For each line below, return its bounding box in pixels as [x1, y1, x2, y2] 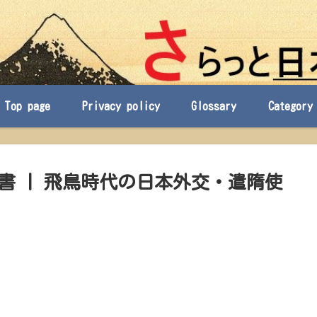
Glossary [191, 100, 237, 112]
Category [268, 100, 313, 112]
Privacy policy [81, 100, 160, 112]
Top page [4, 100, 50, 112]
